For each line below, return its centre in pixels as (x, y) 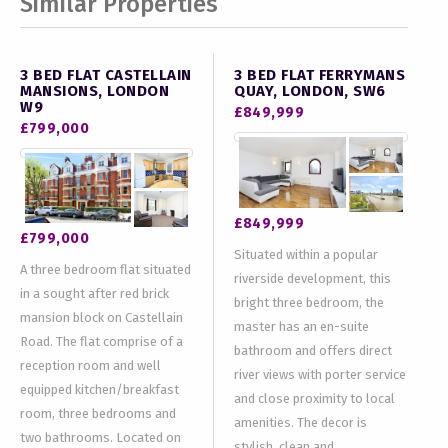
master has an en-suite (301, 326)
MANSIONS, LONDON (94, 90)
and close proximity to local (314, 398)
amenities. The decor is (300, 422)
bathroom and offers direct (313, 350)
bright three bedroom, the (309, 302)
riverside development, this (312, 278)
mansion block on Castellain (101, 318)
